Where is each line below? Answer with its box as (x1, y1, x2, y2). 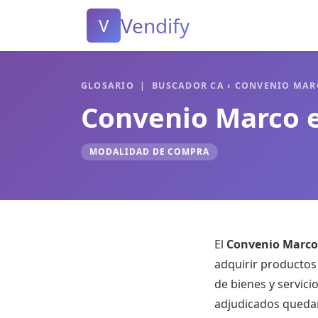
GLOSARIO (81, 79, 134, 92)
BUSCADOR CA (152, 79, 224, 92)
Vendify (121, 12, 190, 39)
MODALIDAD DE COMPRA (89, 146, 210, 158)
